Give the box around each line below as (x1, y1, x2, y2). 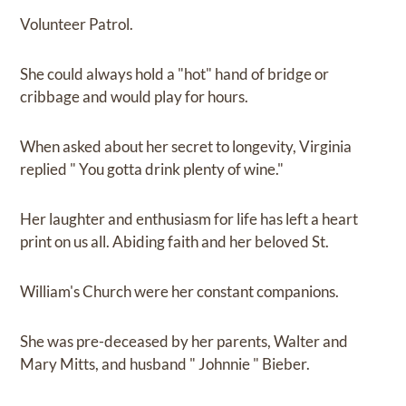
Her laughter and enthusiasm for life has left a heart (20, 208, 359, 228)
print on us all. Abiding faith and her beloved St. (20, 231, 330, 251)
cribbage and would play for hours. (20, 86, 249, 106)
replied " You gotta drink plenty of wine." (20, 159, 285, 179)
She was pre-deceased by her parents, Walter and (20, 331, 349, 351)
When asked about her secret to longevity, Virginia (20, 136, 353, 156)
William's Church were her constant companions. (20, 281, 340, 301)
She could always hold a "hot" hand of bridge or (20, 63, 330, 83)
